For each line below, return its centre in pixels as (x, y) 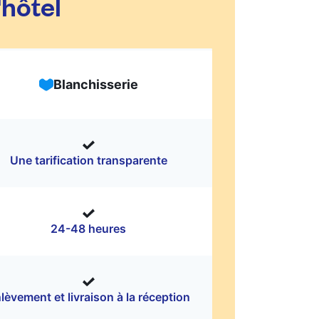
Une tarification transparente (88, 160)
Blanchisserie (95, 84)
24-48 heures (88, 229)
